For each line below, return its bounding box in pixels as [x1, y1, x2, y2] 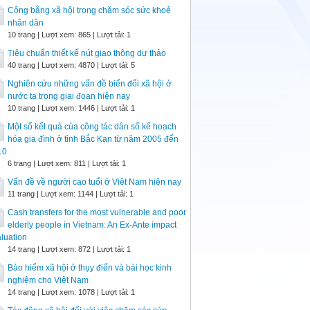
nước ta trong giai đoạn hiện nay [8, 91, 130, 101]
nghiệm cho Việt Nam [8, 275, 89, 285]
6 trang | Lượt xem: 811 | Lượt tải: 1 [8, 159, 126, 167]
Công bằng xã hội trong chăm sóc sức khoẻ [8, 6, 171, 15]
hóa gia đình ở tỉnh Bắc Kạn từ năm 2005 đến [8, 134, 179, 144]
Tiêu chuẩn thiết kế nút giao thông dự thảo [8, 48, 166, 58]
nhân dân [8, 18, 44, 28]
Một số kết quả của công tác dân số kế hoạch [8, 122, 176, 131]
